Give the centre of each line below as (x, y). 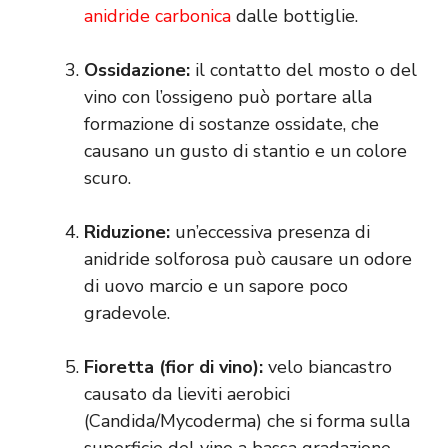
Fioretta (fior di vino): (173, 367)
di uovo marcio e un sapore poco (216, 286)
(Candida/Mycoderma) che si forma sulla (247, 421)
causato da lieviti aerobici (187, 394)
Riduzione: (127, 232)
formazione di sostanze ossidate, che (231, 124)
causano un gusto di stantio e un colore (245, 151)
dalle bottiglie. (294, 16)
